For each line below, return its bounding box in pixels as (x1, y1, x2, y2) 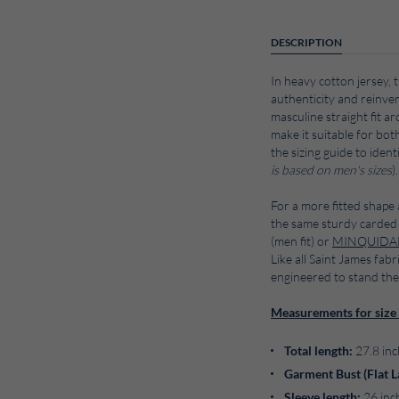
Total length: (284, 344, 353, 358)
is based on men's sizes (271, 163, 392, 177)
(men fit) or (271, 234, 332, 248)
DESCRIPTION (271, 37, 342, 48)
